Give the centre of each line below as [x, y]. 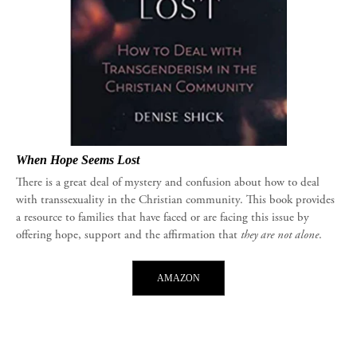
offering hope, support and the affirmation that [128, 235]
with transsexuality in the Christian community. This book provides [175, 200]
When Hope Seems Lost [78, 159]
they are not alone [280, 235]
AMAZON [178, 278]
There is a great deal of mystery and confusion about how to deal [168, 182]
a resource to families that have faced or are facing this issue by [163, 218]
